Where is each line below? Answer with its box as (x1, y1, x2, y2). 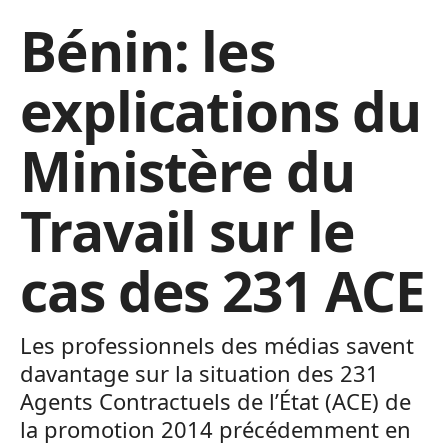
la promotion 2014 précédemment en (20, 414, 411, 444)
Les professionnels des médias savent (20, 330, 414, 360)
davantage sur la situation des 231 (20, 358, 379, 388)
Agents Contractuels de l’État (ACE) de (20, 386, 411, 416)
